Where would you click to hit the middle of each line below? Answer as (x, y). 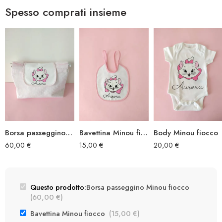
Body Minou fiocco (186, 133)
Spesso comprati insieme (66, 12)
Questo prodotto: (58, 187)
